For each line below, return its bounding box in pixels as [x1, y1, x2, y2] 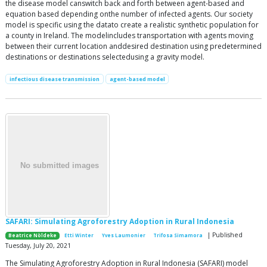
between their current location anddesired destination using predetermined [5, 41, 262, 51]
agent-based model [109, 75, 165, 83]
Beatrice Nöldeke [8, 232, 57, 239]
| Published [205, 231, 243, 240]
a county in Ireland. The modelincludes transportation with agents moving [5, 30, 253, 41]
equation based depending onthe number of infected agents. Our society [5, 9, 253, 19]
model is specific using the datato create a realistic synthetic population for [5, 20, 259, 30]
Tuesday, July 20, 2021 [5, 241, 71, 250]
